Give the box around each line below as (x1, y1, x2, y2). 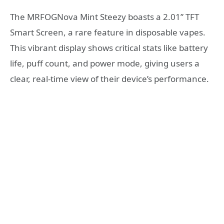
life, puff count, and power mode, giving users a (10, 57, 199, 69)
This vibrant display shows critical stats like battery (10, 41, 208, 53)
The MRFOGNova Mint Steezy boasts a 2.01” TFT (10, 10, 199, 22)
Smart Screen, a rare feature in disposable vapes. (10, 26, 205, 38)
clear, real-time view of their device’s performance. (10, 72, 209, 84)
